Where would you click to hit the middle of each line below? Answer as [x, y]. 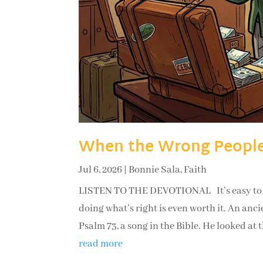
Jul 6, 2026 [101, 170]
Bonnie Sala [155, 170]
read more [101, 244]
